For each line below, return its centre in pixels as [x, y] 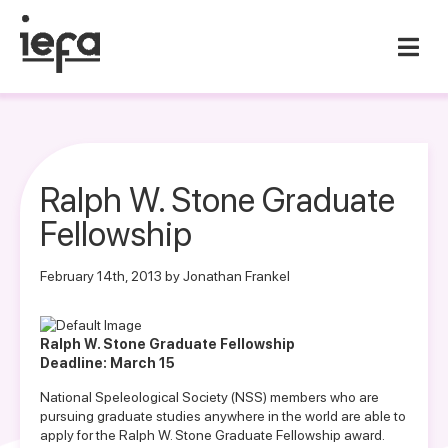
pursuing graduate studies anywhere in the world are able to [223, 416]
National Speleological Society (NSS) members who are [209, 397]
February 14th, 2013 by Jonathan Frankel [165, 276]
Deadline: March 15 [107, 363]
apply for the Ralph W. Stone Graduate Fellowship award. [212, 435]
